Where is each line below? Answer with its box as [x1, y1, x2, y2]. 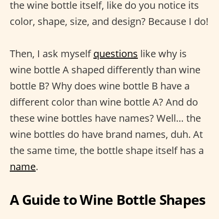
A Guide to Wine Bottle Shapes [10, 190, 206, 209]
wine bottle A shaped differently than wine [10, 63, 200, 76]
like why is [138, 47, 187, 60]
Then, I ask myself [10, 47, 93, 60]
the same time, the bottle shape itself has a [10, 144, 204, 157]
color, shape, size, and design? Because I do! [10, 15, 208, 28]
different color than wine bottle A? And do [10, 95, 198, 109]
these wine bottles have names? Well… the [10, 111, 201, 125]
